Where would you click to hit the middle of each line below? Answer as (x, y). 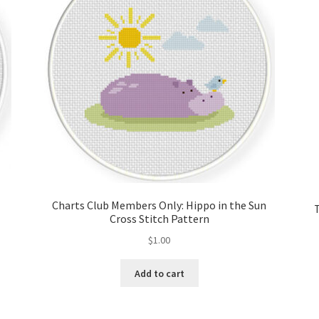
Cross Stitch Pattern (159, 219)
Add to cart (159, 273)
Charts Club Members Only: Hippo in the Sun (159, 205)
